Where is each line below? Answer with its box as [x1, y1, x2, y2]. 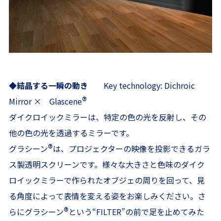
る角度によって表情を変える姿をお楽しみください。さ [8, 189, 206, 202]
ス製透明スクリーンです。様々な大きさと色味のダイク [8, 158, 205, 170]
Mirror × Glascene [8, 95, 82, 107]
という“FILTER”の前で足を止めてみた [68, 205, 204, 218]
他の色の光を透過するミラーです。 [8, 126, 134, 139]
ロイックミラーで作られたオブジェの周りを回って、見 [8, 174, 205, 186]
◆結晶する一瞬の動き [8, 79, 88, 91]
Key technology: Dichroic [103, 79, 195, 91]
